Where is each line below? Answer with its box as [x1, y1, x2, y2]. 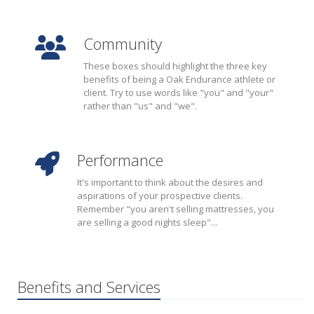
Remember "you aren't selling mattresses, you [77, 203, 274, 215]
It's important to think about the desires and [77, 176, 263, 189]
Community [83, 33, 162, 54]
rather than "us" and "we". [83, 100, 197, 112]
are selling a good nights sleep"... [77, 216, 217, 228]
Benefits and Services [18, 276, 161, 297]
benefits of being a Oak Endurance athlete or [83, 73, 275, 86]
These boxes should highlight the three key [83, 60, 267, 72]
